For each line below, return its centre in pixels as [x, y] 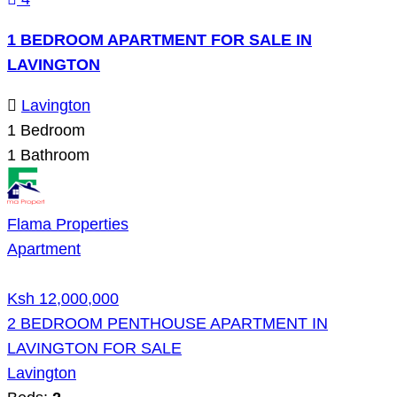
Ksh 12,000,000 [63, 298]
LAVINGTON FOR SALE [94, 348]
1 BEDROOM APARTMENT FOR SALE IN [160, 39]
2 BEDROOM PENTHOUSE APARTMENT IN [167, 323]
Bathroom [53, 155]
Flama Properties [68, 224]
